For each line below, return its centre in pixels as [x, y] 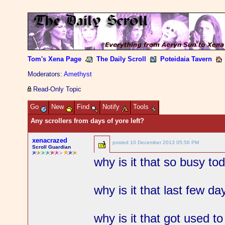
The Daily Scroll [122, 59]
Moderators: [46, 74]
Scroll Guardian [52, 147]
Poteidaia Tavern [186, 59]
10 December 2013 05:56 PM [165, 142]
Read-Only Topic [57, 89]
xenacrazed [50, 140]
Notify [112, 107]
